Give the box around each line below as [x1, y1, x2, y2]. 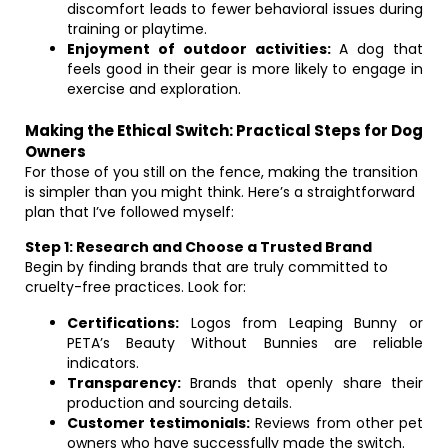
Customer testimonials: [67, 413, 251, 433]
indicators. [67, 353, 139, 373]
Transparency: [67, 373, 181, 393]
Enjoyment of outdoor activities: [67, 39, 331, 59]
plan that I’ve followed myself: [25, 202, 234, 222]
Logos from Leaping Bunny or [179, 313, 423, 333]
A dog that [330, 39, 423, 59]
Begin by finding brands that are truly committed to [25, 257, 388, 277]
